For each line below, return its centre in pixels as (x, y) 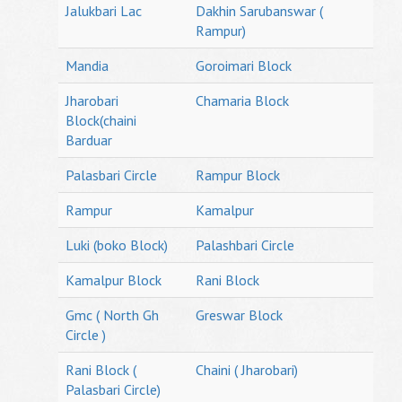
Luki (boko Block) (117, 245)
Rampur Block (238, 175)
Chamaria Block (242, 100)
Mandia (87, 66)
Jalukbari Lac (104, 11)
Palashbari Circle (245, 245)
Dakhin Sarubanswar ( (259, 11)
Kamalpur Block (114, 280)
